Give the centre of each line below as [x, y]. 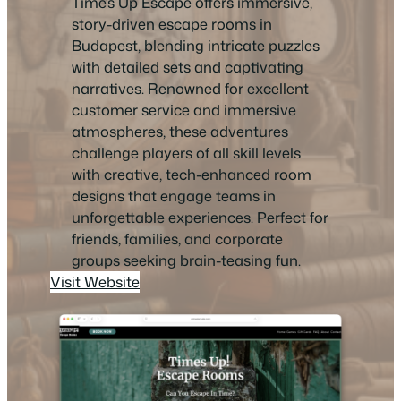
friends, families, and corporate [177, 239]
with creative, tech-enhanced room [192, 175]
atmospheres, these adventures [180, 132]
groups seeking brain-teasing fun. [186, 260]
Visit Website [95, 282]
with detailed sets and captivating [188, 67]
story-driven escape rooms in [172, 24]
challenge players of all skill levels [186, 153]
